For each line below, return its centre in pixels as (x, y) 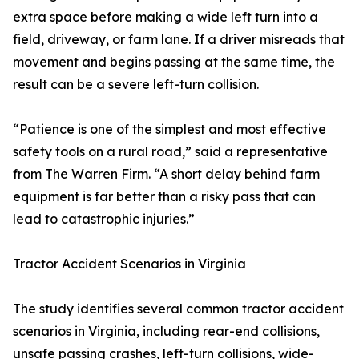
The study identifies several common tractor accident (178, 309)
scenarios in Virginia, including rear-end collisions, (166, 331)
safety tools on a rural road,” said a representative (170, 151)
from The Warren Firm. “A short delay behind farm (166, 174)
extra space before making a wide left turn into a (165, 17)
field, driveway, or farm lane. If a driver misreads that (179, 39)
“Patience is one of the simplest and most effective (169, 129)
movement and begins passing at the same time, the (174, 62)
